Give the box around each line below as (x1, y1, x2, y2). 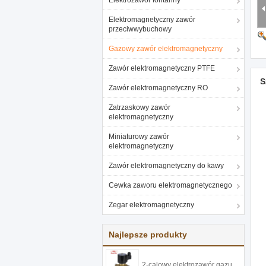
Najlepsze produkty (109, 230, 187, 239)
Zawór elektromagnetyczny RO (109, 84, 208, 92)
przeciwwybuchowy (109, 25, 172, 33)
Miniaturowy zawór (109, 132, 169, 141)
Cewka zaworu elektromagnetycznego (109, 181, 232, 189)
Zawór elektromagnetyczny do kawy (109, 161, 224, 170)
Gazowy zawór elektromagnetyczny (109, 45, 223, 53)
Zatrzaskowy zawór (109, 103, 170, 112)
